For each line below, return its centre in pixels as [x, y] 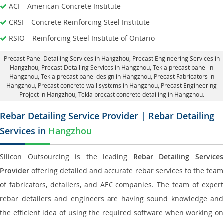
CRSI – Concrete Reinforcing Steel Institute [79, 22]
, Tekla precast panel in [181, 67]
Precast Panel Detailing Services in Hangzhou [66, 58]
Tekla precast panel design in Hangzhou [96, 76]
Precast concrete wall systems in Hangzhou [98, 85]
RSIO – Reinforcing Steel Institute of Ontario [82, 38]
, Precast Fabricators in [182, 76]
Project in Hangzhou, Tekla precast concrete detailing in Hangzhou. [111, 94]
